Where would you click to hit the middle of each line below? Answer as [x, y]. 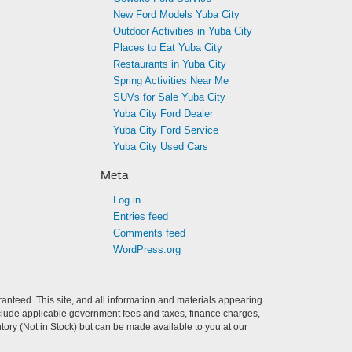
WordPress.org [147, 249]
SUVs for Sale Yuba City [169, 97]
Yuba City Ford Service [166, 130]
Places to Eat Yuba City [168, 48]
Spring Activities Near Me [171, 81]
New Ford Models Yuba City [176, 15]
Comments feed [149, 233]
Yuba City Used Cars [161, 147]
